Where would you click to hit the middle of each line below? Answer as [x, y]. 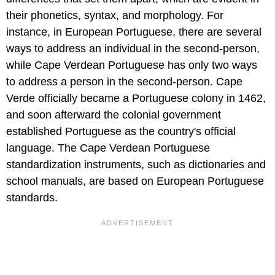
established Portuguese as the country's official [121, 132]
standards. [32, 198]
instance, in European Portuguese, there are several [134, 32]
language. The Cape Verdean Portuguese [108, 148]
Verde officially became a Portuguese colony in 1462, [136, 99]
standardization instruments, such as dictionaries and [136, 165]
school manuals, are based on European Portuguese [135, 181]
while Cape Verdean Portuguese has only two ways [132, 65]
